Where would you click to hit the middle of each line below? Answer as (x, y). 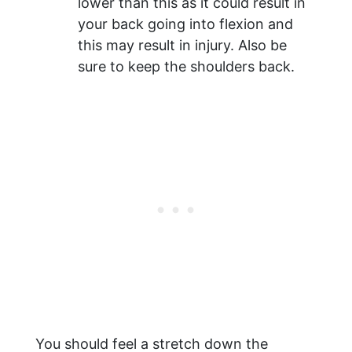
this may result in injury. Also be (182, 46)
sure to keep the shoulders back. (186, 67)
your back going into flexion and (185, 24)
